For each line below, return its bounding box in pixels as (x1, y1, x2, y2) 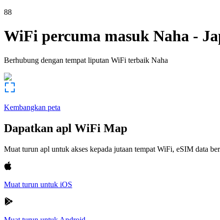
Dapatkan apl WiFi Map (4, 121, 127, 135)
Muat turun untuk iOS (4, 180, 72, 189)
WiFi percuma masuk (4, 27, 149, 45)
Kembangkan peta (4, 103, 60, 111)
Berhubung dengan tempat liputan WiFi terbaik (4, 55, 149, 64)
